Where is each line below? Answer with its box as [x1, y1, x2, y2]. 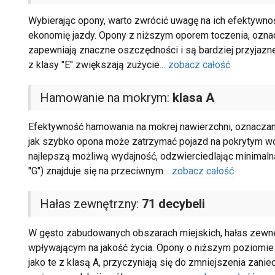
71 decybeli [141, 196, 205, 212]
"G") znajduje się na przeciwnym [28, 165, 163, 177]
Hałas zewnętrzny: [39, 196, 142, 212]
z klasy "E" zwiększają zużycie [28, 59, 160, 71]
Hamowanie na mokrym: [39, 90, 172, 106]
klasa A [172, 90, 214, 106]
